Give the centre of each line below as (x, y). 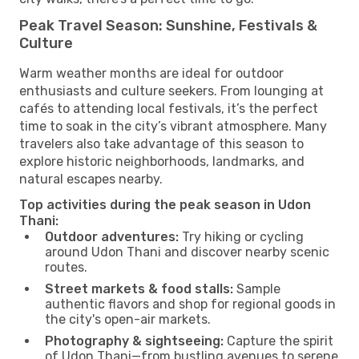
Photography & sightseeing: (134, 341)
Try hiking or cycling (241, 236)
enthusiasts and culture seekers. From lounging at (171, 91)
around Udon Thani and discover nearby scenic (187, 252)
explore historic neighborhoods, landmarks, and (162, 161)
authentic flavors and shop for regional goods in (190, 304)
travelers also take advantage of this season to (161, 143)
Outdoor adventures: (112, 236)
